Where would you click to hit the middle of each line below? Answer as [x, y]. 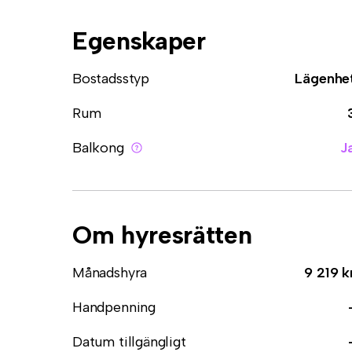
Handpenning [114, 307]
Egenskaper [139, 41]
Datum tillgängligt [129, 342]
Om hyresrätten [162, 235]
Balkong [98, 148]
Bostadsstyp [111, 79]
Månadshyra [110, 273]
